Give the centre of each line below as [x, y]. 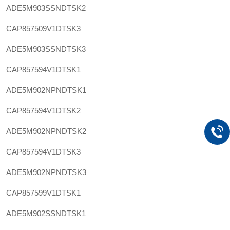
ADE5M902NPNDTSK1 [46, 90]
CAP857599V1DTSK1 [43, 193]
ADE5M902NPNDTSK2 [46, 131]
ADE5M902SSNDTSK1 [46, 213]
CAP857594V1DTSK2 [43, 111]
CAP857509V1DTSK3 [43, 28]
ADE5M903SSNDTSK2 [46, 8]
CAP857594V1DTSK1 [43, 70]
